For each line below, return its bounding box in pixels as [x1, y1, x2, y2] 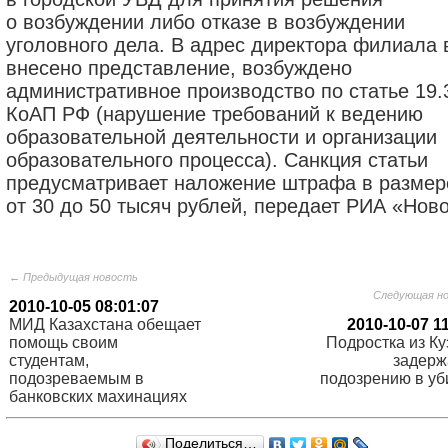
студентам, [9, 352, 89, 369]
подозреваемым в [9, 370, 144, 387]
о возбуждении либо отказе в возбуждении [6, 11, 405, 33]
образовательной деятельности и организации [6, 126, 437, 148]
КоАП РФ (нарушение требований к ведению [6, 103, 423, 125]
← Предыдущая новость [9, 271, 138, 283]
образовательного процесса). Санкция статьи [6, 149, 428, 171]
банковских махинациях [9, 388, 187, 405]
